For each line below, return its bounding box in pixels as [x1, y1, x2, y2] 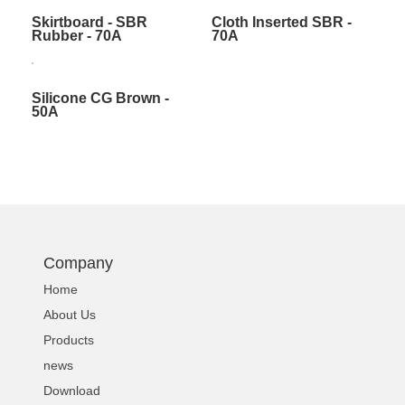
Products [43, 333, 95, 348]
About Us [43, 307, 97, 323]
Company [43, 254, 114, 273]
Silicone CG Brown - [31, 90, 169, 107]
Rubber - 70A [31, 28, 122, 44]
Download [43, 383, 101, 399]
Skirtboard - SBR [31, 14, 147, 31]
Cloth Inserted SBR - [211, 14, 352, 31]
